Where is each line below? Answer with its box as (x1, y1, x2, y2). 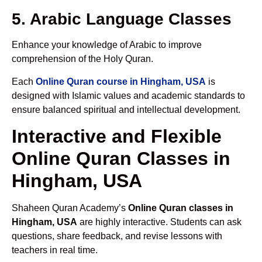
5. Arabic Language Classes (12, 10, 232, 29)
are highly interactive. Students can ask (77, 217, 242, 227)
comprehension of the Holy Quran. (12, 54, 153, 64)
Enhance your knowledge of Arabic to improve (12, 40, 202, 50)
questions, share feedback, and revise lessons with (12, 231, 222, 242)
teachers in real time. (12, 245, 98, 256)
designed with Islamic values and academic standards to (12, 90, 245, 101)
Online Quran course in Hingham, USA (36, 76, 206, 87)
